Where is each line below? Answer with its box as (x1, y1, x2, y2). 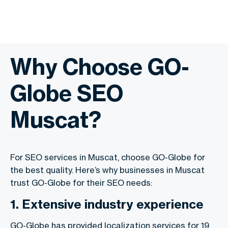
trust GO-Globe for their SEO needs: (10, 177, 152, 188)
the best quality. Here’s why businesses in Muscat (10, 164, 205, 175)
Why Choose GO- (10, 52, 189, 80)
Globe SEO (10, 79, 123, 107)
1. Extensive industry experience (10, 196, 204, 212)
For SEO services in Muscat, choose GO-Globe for (10, 152, 205, 162)
